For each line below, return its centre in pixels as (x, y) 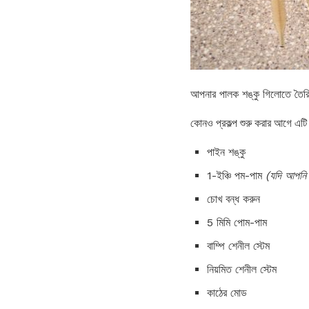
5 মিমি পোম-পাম (237, 222)
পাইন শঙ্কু (226, 152)
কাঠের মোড (227, 292)
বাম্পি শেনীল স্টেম (238, 246)
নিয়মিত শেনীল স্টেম (242, 269)
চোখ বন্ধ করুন (233, 199)
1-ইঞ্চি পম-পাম (236, 175)
